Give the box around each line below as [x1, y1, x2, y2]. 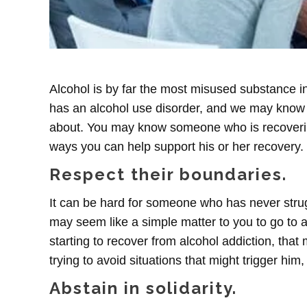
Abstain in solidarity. [49, 278, 237, 298]
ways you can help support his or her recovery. [49, 139, 304, 153]
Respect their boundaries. [49, 164, 287, 184]
